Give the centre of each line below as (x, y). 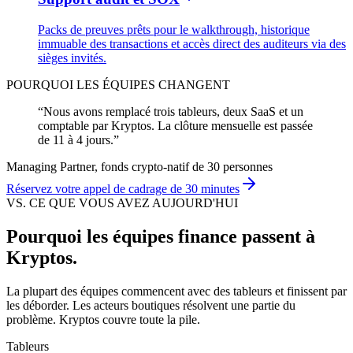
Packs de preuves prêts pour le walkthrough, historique (174, 29)
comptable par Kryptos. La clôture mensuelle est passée (175, 125)
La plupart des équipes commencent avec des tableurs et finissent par (176, 291)
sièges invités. (72, 58)
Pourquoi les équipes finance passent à (161, 236)
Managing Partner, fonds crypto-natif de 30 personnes (139, 166)
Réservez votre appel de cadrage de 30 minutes (123, 188)
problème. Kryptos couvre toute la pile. (103, 319)
